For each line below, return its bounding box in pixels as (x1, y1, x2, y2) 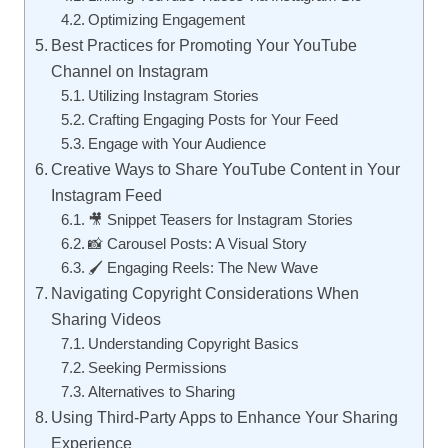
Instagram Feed (51, 186, 163, 204)
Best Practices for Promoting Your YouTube (51, 36, 358, 54)
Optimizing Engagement (87, 12, 245, 28)
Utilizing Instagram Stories (87, 88, 259, 104)
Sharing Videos (51, 310, 162, 328)
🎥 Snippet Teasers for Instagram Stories (87, 212, 353, 228)
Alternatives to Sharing (87, 384, 235, 400)
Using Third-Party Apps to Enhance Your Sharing (51, 408, 399, 426)
